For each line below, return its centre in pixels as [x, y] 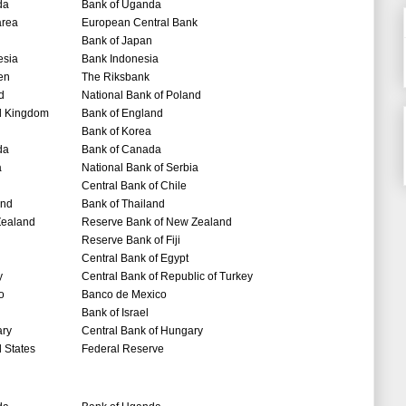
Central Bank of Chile [134, 186]
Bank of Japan [117, 41]
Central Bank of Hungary [142, 331]
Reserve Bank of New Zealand [157, 222]
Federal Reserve [123, 349]
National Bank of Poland [141, 96]
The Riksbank [116, 77]
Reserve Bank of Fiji [131, 241]
